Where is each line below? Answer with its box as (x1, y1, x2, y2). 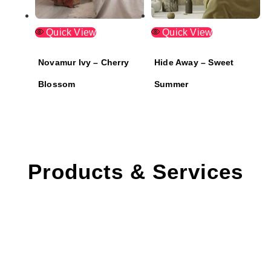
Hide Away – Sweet (154, 57, 234, 67)
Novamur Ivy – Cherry (38, 57, 129, 67)
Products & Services (28, 159, 243, 183)
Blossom (38, 79, 76, 89)
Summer (154, 79, 189, 89)
